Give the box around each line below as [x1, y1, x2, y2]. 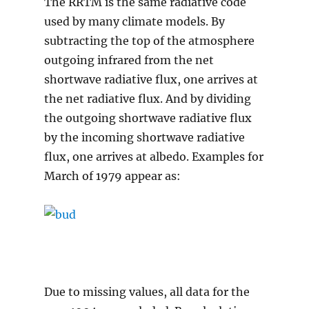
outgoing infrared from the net [43, 53, 214, 68]
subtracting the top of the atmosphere [43, 34, 255, 48]
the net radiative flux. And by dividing [43, 92, 251, 106]
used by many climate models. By [43, 14, 225, 29]
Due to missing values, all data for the [43, 285, 250, 299]
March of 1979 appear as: [43, 169, 181, 183]
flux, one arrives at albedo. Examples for [43, 150, 263, 164]
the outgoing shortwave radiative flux [43, 111, 252, 126]
